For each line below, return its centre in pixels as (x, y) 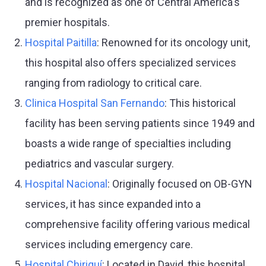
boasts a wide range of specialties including (128, 143)
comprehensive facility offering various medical (137, 224)
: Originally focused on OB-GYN (180, 184)
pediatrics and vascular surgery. (99, 164)
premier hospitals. (67, 22)
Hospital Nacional (66, 184)
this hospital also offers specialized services (131, 63)
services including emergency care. (109, 244)
